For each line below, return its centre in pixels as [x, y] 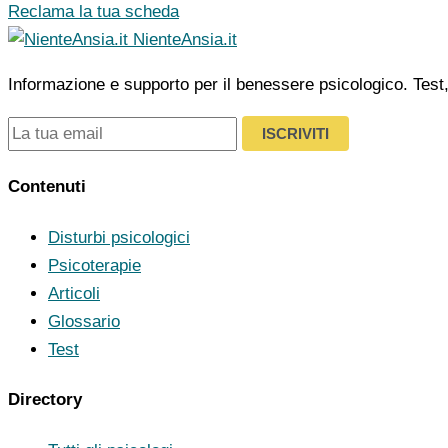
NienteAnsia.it [185, 39]
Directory [45, 400]
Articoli [74, 293]
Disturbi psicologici [119, 237]
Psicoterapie [94, 265]
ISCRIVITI [295, 133]
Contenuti [47, 187]
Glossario [84, 321]
